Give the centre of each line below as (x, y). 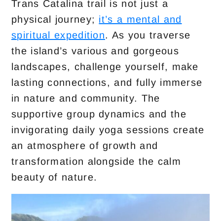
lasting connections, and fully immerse (107, 82)
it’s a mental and (140, 19)
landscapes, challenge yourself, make (105, 67)
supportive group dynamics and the (99, 114)
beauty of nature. (55, 177)
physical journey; (55, 19)
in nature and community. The (86, 98)
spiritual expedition (58, 35)
